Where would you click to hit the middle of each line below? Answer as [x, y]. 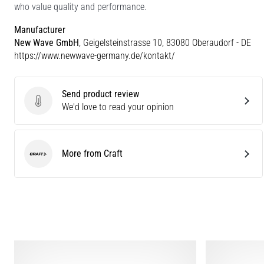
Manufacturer [40, 29]
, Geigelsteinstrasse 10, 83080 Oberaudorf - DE [165, 42]
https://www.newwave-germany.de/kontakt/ [95, 55]
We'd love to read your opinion [118, 107]
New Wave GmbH [47, 42]
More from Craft [92, 153]
